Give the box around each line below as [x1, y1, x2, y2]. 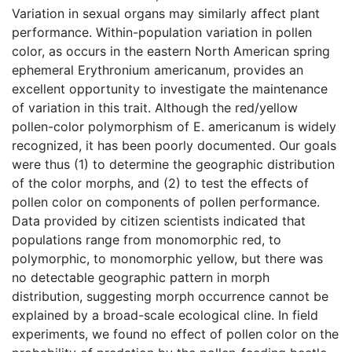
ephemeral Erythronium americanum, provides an [12, 61, 303, 78]
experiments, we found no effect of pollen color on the [12, 325, 339, 342]
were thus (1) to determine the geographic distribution [12, 156, 335, 172]
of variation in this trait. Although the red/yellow [12, 99, 298, 115]
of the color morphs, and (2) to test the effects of [12, 174, 309, 191]
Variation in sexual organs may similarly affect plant [12, 5, 320, 21]
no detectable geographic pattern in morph [12, 269, 269, 285]
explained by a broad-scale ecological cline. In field [12, 306, 318, 323]
